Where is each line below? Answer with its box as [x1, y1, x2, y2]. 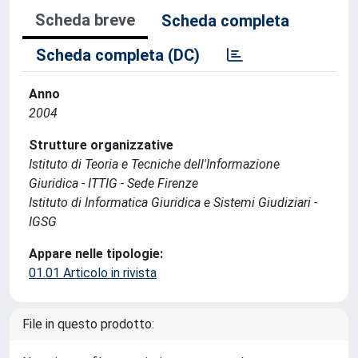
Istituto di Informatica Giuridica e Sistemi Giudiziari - [29, 195, 317, 210]
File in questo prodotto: [22, 316, 154, 332]
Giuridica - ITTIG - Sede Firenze [29, 176, 198, 191]
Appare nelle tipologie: [29, 246, 163, 261]
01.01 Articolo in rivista [29, 265, 157, 280]
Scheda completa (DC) [36, 46, 200, 65]
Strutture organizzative [29, 137, 173, 153]
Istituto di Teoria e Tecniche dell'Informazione [29, 157, 280, 172]
